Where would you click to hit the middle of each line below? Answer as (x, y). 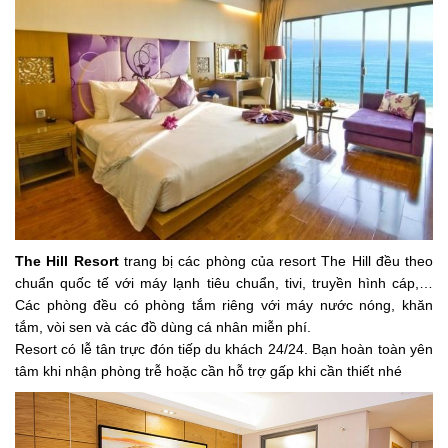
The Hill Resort (67, 261)
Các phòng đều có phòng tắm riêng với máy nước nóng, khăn (224, 305)
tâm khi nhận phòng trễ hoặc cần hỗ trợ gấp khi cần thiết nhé (208, 371)
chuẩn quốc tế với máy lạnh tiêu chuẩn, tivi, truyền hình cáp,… (224, 283)
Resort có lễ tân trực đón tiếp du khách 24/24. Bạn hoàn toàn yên (224, 349)
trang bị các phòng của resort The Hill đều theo (275, 261)
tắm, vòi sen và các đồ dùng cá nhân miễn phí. (163, 327)
